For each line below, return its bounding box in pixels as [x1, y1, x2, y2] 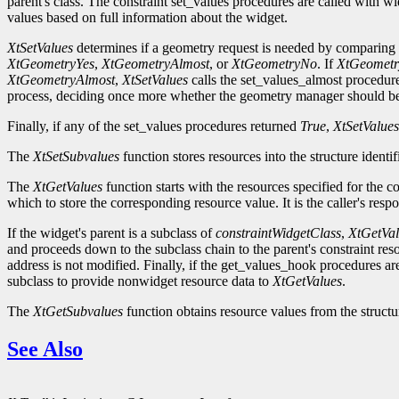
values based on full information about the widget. [7, 10, 288, 26]
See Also [7, 338, 83, 362]
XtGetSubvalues [33, 304, 123, 320]
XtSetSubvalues [33, 149, 119, 165]
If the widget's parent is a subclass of [7, 225, 216, 241]
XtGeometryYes [7, 56, 94, 72]
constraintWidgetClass [216, 225, 341, 241]
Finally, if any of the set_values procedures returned [7, 118, 300, 134]
